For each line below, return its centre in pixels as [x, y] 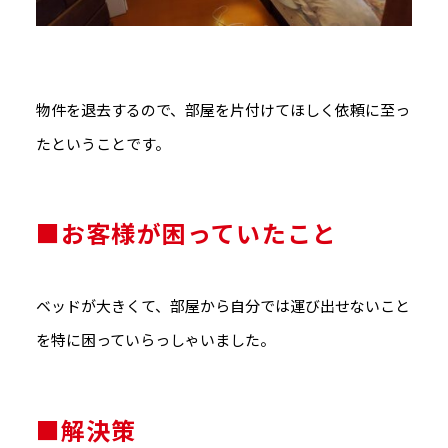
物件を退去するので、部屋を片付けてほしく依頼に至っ [222, 109]
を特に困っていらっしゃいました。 [155, 340]
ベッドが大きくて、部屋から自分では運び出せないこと [222, 306]
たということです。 [102, 143]
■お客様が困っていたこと [186, 233]
